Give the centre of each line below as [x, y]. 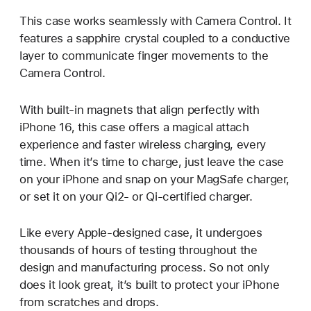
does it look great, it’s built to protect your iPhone [150, 284]
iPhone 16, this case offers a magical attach [134, 127]
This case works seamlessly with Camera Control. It [155, 21]
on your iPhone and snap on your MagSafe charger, [155, 179]
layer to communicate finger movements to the [144, 56]
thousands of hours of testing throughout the [138, 250]
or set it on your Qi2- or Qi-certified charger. [136, 196]
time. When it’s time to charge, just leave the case [152, 161]
